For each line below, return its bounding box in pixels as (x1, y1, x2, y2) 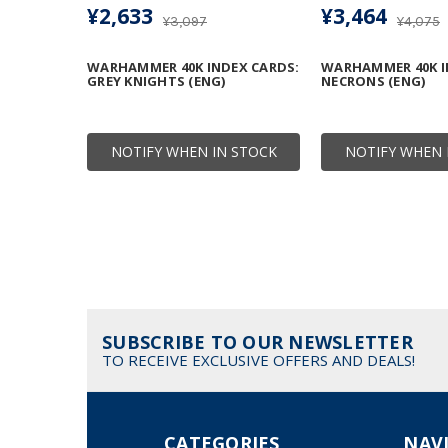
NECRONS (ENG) (321, 72, 426, 91)
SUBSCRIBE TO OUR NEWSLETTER (102, 330, 413, 355)
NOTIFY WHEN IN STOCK (110, 142, 277, 162)
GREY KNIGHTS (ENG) (87, 72, 226, 91)
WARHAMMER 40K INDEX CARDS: (87, 58, 300, 77)
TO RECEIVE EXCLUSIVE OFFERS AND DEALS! (102, 350, 415, 371)
